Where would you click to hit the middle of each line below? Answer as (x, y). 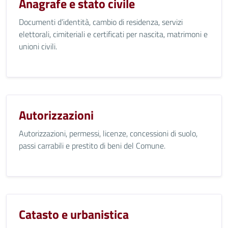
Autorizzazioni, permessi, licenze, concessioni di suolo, (108, 133)
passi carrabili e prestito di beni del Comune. (92, 146)
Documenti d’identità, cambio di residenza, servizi (101, 22)
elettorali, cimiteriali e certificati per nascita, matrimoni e (113, 34)
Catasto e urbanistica (74, 214)
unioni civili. (38, 46)
